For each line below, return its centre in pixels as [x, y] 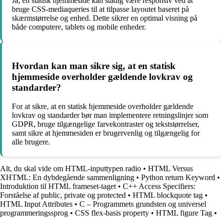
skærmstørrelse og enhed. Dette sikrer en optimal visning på [105, 18]
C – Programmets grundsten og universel [143, 204]
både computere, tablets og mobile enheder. [79, 27]
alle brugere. [31, 142]
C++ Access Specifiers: [159, 186]
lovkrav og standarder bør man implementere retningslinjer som [110, 115]
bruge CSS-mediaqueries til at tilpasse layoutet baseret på [100, 9]
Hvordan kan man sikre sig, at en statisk [94, 66]
